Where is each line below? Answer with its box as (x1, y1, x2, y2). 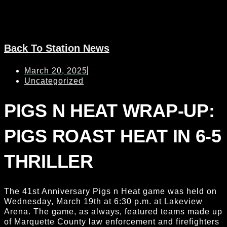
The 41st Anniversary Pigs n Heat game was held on (4, 186, 217, 196)
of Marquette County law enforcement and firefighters (4, 217, 219, 226)
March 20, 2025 (24, 66, 87, 75)
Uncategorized (24, 76, 84, 85)
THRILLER (4, 150, 93, 172)
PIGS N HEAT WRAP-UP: (4, 100, 215, 121)
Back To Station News (4, 42, 109, 54)
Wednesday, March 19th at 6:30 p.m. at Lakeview (4, 197, 203, 206)
